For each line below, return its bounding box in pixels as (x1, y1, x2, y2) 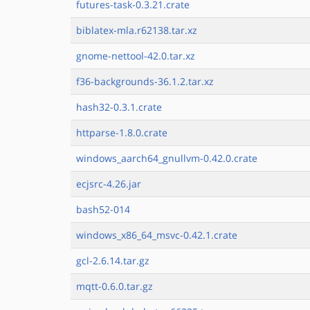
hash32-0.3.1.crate (76, 100, 162, 113)
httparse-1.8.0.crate (76, 126, 167, 139)
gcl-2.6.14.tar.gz (76, 254, 149, 267)
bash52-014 (76, 203, 130, 216)
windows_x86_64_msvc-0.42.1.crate (76, 228, 237, 241)
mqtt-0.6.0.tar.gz (76, 280, 153, 293)
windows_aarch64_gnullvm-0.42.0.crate (76, 152, 257, 165)
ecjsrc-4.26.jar (76, 177, 141, 190)
